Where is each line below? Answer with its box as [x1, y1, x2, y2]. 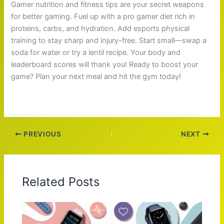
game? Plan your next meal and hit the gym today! [11, 71, 181, 81]
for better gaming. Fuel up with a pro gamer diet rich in [11, 11, 195, 21]
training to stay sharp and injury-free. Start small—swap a [11, 35, 207, 45]
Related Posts [22, 174, 100, 189]
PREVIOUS [21, 129, 61, 138]
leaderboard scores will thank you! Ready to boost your [11, 59, 198, 69]
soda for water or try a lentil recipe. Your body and [11, 47, 181, 57]
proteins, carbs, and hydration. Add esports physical [11, 23, 190, 33]
